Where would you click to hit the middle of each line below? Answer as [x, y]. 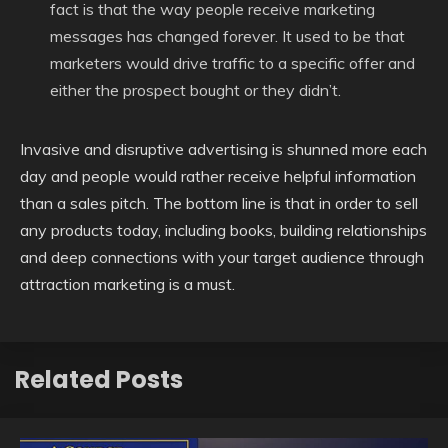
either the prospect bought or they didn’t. [195, 90]
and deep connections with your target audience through [222, 257]
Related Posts [99, 379]
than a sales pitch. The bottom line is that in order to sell [219, 203]
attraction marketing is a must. [127, 284]
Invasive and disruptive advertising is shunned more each [223, 149]
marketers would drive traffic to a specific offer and [232, 63]
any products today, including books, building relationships [223, 230]
